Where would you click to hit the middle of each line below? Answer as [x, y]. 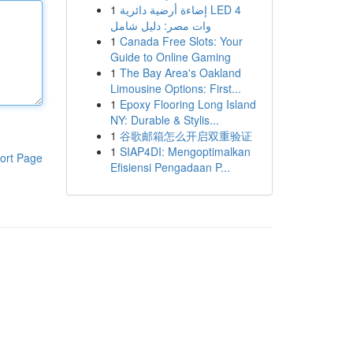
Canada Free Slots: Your [181, 41]
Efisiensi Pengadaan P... [170, 167]
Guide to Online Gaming [170, 57]
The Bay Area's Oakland [180, 72]
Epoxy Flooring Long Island [188, 104]
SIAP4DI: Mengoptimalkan [185, 151]
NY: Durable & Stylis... [164, 120]
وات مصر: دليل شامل [160, 25]
